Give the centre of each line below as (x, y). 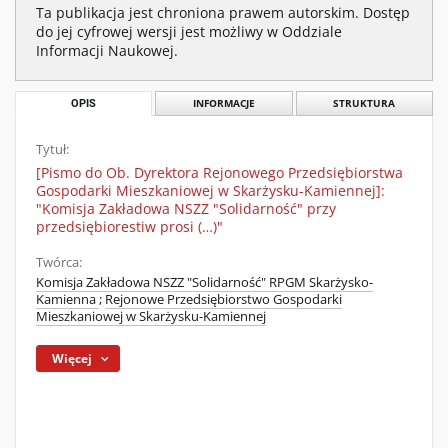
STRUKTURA (364, 103)
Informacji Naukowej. (107, 50)
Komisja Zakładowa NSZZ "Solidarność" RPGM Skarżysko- (204, 282)
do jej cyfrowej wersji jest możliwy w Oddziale (189, 31)
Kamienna (67, 299)
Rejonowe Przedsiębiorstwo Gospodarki (223, 299)
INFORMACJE (223, 103)
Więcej (72, 358)
